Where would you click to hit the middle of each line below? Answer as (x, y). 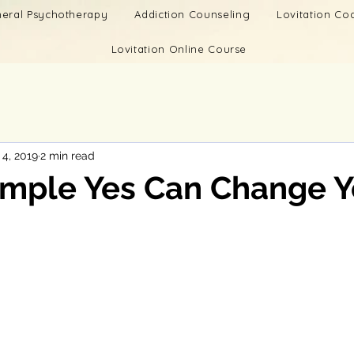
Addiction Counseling (192, 14)
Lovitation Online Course (179, 49)
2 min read (68, 155)
